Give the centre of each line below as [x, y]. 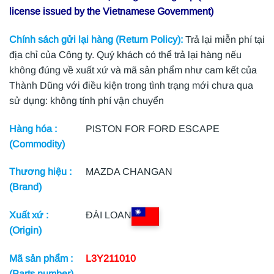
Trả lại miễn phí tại [224, 39]
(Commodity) [37, 144]
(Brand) [25, 187]
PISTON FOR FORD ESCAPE [153, 128]
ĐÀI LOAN [109, 215]
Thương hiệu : [40, 172]
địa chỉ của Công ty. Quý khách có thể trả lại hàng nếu [125, 54]
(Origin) [25, 231]
